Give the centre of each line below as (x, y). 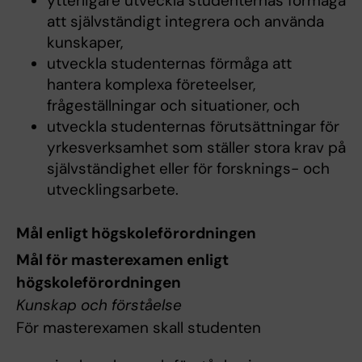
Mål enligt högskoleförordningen (136, 233)
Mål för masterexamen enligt (122, 259)
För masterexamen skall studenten (139, 327)
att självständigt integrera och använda (185, 21)
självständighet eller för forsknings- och (188, 168)
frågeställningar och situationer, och (173, 105)
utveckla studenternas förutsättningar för (193, 126)
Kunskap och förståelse (99, 305)
